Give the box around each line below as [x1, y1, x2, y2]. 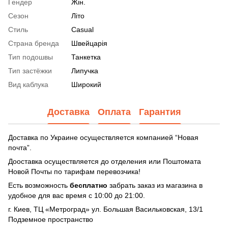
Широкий [71, 80, 101, 89]
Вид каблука [8, 80, 48, 89]
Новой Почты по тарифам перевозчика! [8, 167, 140, 176]
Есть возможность [8, 181, 70, 189]
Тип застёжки [8, 67, 52, 75]
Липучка [71, 67, 98, 75]
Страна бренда [8, 39, 59, 47]
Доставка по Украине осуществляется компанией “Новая [8, 133, 198, 141]
